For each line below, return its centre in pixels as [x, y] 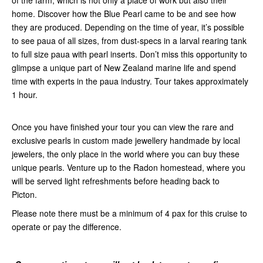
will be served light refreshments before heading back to [116, 181]
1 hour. [25, 95]
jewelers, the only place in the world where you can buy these [126, 154]
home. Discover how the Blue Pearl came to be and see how [124, 14]
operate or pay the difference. [67, 227]
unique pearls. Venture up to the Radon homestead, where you [129, 168]
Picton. [27, 195]
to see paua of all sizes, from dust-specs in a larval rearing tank [129, 41]
